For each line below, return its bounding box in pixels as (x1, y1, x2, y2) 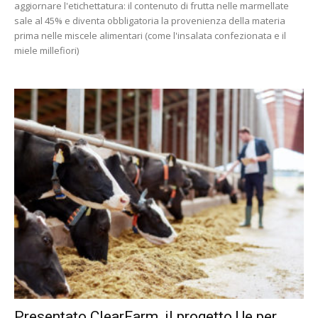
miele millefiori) (14, 43, 79, 57)
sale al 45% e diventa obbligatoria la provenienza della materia (14, 13, 285, 27)
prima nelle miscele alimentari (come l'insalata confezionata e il (14, 28, 286, 42)
